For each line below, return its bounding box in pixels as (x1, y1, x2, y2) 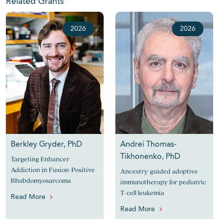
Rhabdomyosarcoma (11, 176, 71, 185)
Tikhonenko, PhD (120, 153, 180, 161)
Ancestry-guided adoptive (120, 167, 198, 175)
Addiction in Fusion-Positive (11, 165, 95, 174)
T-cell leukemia (120, 188, 164, 197)
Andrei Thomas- (120, 141, 176, 149)
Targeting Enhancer (11, 154, 69, 163)
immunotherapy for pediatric (120, 177, 206, 186)
